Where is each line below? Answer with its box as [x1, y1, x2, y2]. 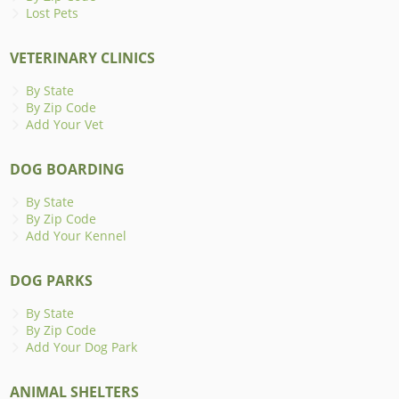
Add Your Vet [26, 115, 104, 133]
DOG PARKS [10, 270, 94, 290]
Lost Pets [26, 4, 79, 21]
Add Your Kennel [26, 226, 127, 244]
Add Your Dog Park [26, 338, 138, 355]
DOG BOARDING [10, 159, 126, 179]
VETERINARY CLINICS [10, 47, 156, 68]
